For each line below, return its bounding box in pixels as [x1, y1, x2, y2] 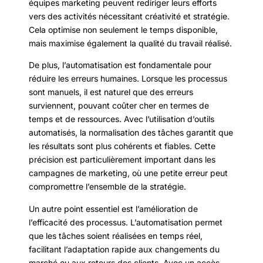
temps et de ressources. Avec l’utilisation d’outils [29, 114, 214, 124]
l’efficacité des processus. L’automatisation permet [29, 217, 222, 227]
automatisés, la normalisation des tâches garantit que [29, 127, 233, 138]
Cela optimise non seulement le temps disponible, [29, 24, 218, 35]
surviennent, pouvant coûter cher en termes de [29, 100, 209, 111]
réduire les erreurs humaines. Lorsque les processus [29, 73, 227, 84]
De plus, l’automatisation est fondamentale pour [29, 60, 211, 70]
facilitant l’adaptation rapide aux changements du [29, 244, 220, 254]
